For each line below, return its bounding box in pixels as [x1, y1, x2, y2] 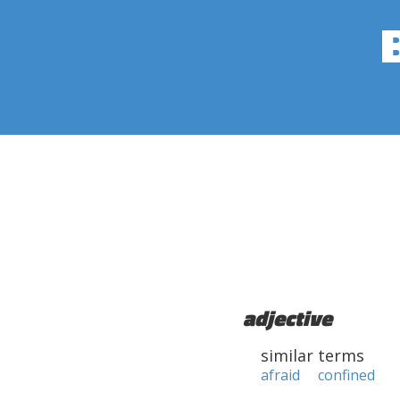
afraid [261, 365, 300, 385]
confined [318, 365, 375, 385]
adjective [243, 302, 332, 334]
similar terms [261, 345, 364, 366]
